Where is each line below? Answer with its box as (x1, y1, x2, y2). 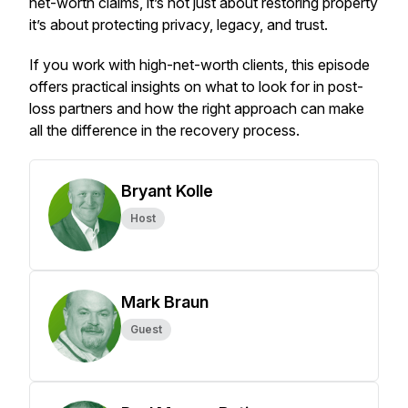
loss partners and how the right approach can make (29, 99, 364, 117)
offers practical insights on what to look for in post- (29, 77, 363, 96)
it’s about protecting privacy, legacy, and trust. (29, 15, 331, 34)
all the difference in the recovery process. (29, 121, 303, 139)
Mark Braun (121, 292, 209, 311)
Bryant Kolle (121, 181, 213, 200)
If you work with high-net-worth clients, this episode (29, 56, 370, 74)
